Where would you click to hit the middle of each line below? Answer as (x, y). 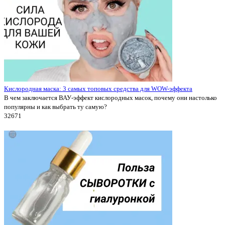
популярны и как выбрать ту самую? (55, 106)
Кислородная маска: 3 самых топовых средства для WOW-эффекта (98, 88)
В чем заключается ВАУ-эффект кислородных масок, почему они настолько (110, 97)
